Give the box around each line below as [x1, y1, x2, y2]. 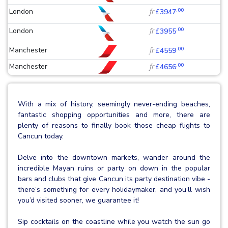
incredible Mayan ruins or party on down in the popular [18, 163, 210, 174]
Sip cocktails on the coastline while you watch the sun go [18, 217, 210, 227]
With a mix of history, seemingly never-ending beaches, [18, 99, 210, 109]
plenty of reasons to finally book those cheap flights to [18, 121, 210, 131]
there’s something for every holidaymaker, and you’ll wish [18, 185, 210, 195]
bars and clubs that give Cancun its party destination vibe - [18, 174, 210, 184]
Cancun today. [18, 131, 64, 141]
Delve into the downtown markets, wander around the [18, 153, 210, 163]
